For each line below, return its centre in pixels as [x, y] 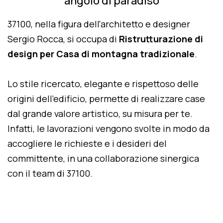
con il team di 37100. [50, 173]
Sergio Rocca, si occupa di [63, 39]
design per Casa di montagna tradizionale [101, 54]
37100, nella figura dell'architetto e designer [99, 24]
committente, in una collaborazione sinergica [103, 158]
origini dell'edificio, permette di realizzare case [106, 99]
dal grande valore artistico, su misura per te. [100, 113]
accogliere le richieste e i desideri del [87, 143]
